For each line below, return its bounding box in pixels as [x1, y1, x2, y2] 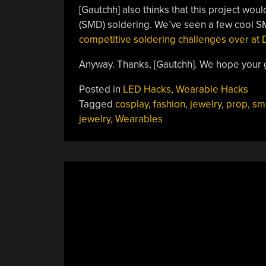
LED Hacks [122, 83, 171, 96]
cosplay [115, 97, 148, 110]
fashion [153, 97, 185, 110]
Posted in [78, 83, 123, 96]
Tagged [78, 97, 115, 110]
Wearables [115, 112, 163, 125]
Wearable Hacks [175, 83, 248, 96]
